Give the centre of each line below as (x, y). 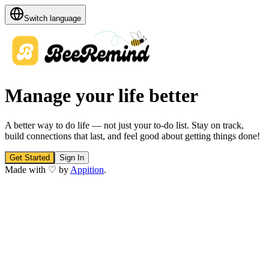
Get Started (30, 157)
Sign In (72, 157)
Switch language (53, 18)
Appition (87, 169)
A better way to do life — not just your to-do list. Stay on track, (124, 125)
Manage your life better (101, 96)
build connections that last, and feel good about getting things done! (132, 136)
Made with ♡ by (37, 169)
